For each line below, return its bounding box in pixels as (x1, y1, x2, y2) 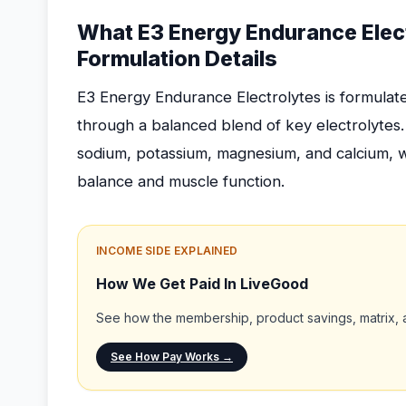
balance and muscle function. (77, 172, 285, 190)
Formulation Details (77, 46, 277, 72)
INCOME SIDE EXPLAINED (96, 244, 238, 257)
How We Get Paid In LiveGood (96, 275, 308, 293)
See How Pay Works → (111, 350, 233, 363)
